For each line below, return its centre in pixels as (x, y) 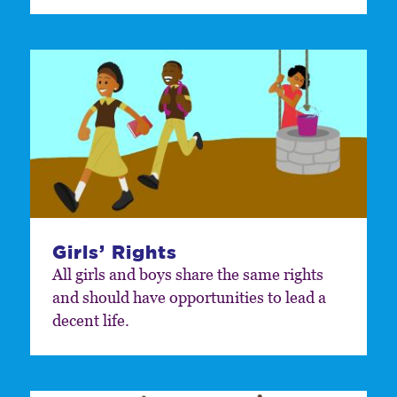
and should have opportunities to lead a (189, 297)
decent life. (90, 320)
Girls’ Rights (115, 251)
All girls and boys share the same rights (187, 274)
